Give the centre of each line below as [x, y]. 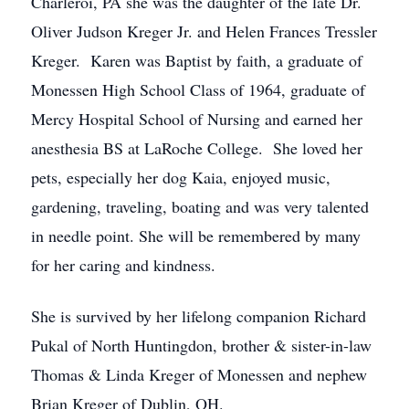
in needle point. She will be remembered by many [196, 236]
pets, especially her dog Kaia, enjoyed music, [181, 177]
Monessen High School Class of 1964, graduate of [198, 89]
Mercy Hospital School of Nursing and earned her [197, 119]
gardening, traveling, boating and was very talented [200, 206]
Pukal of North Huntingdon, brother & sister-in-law [201, 345]
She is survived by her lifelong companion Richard [199, 316]
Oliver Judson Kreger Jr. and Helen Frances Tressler [204, 31]
